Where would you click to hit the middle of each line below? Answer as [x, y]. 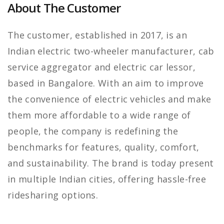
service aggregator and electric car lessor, [101, 67]
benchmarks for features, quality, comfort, [103, 147]
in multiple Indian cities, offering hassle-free [107, 179]
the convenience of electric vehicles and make [109, 99]
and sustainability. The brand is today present [111, 163]
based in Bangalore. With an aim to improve [106, 83]
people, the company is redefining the [93, 131]
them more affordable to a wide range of [99, 115]
